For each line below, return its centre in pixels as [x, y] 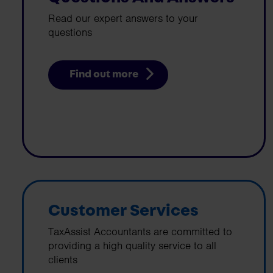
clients [63, 259]
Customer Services [123, 211]
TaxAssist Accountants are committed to [140, 231]
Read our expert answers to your [123, 19]
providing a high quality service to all [132, 245]
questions [70, 33]
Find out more [104, 75]
